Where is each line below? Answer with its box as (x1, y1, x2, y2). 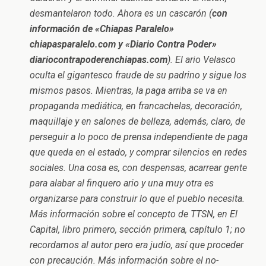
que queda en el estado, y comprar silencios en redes (30, 147, 247, 158)
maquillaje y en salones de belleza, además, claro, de (30, 116, 245, 127)
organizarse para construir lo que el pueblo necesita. (30, 193, 245, 204)
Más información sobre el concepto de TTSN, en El (30, 208, 237, 220)
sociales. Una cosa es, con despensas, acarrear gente (30, 162, 247, 173)
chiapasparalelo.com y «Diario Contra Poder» (30, 39, 217, 50)
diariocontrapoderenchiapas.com (30, 54, 167, 65)
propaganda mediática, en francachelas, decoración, (30, 100, 242, 112)
